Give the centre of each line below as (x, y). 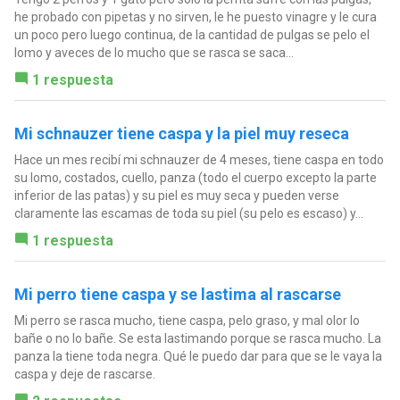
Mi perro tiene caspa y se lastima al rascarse (177, 294)
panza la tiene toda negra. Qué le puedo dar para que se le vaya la (198, 356)
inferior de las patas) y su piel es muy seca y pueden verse (176, 195)
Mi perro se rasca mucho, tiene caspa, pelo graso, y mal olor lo (187, 320)
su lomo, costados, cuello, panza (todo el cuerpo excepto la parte (195, 177)
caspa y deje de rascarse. (84, 374)
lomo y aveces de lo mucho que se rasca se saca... (154, 52)
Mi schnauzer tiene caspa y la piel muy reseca (181, 133)
